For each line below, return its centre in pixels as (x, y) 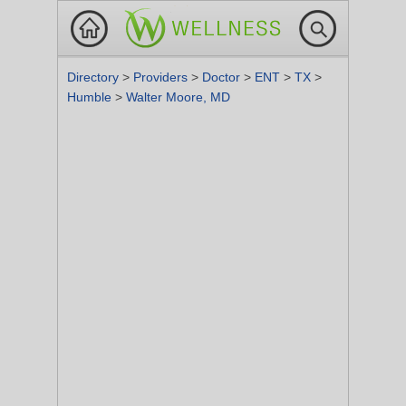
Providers (162, 77)
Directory (95, 77)
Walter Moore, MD (178, 97)
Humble (91, 97)
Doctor (223, 77)
